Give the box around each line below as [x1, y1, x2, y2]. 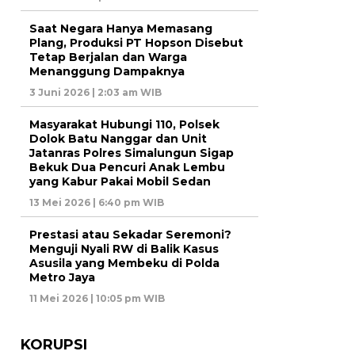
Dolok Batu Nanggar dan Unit [29, 132, 207, 147]
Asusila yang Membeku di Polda [29, 256, 219, 271]
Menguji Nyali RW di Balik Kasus [29, 242, 219, 257]
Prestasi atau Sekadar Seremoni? [29, 227, 231, 242]
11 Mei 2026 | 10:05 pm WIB [29, 292, 165, 305]
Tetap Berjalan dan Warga [29, 50, 187, 65]
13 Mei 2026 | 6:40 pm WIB [29, 197, 164, 209]
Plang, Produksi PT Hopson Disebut [29, 36, 243, 51]
